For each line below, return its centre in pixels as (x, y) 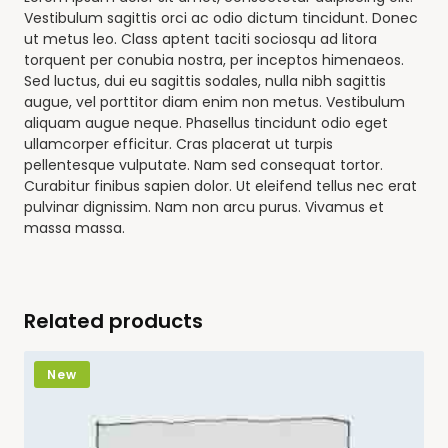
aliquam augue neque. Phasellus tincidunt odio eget (206, 123)
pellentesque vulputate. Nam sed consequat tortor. (203, 165)
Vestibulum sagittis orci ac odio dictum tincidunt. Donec (221, 18)
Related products (113, 321)
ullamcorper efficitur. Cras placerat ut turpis (178, 144)
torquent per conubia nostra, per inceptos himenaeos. (214, 60)
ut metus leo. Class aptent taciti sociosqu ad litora (200, 39)
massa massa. (74, 228)
